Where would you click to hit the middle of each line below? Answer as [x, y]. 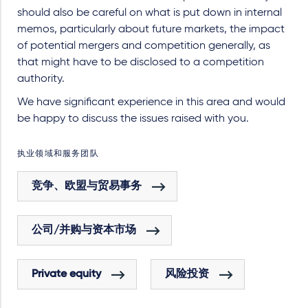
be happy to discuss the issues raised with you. [133, 119]
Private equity [66, 274]
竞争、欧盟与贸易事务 [87, 186]
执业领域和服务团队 [58, 154]
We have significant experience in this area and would [151, 102]
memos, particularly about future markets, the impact [151, 30]
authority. [41, 79]
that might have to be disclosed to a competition [141, 63]
